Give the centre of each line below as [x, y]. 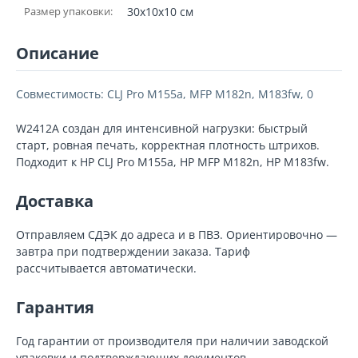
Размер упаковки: [68, 11]
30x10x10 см [160, 12]
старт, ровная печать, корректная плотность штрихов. [168, 145]
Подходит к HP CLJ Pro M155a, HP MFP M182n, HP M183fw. [173, 162]
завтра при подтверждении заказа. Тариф [133, 251]
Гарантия [55, 307]
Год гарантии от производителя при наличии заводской [172, 341]
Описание [58, 53]
